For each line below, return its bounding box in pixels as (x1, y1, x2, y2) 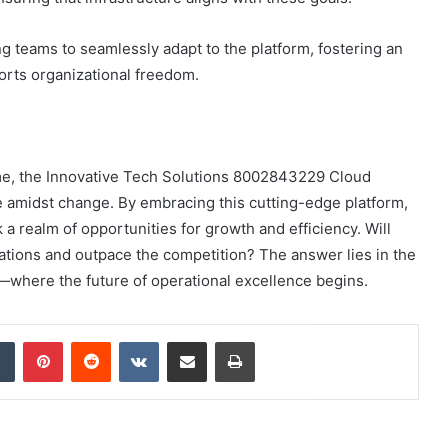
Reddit (110, 332, 150, 349)
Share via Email (206, 332, 238, 349)
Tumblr (14, 332, 56, 349)
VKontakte (158, 332, 222, 349)
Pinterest (62, 332, 119, 349)
